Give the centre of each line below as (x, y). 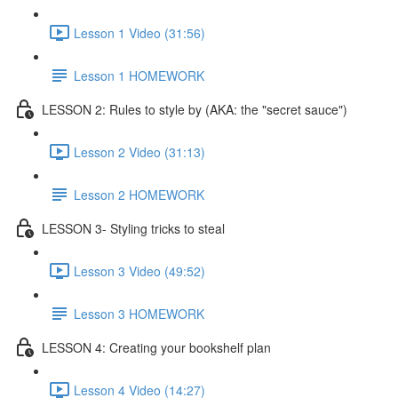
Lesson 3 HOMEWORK (139, 313)
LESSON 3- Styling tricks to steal (133, 228)
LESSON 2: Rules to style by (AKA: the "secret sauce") (195, 109)
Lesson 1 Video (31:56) (139, 32)
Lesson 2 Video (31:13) (139, 151)
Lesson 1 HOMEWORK (139, 75)
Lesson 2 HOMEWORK (139, 194)
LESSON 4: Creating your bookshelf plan (156, 347)
